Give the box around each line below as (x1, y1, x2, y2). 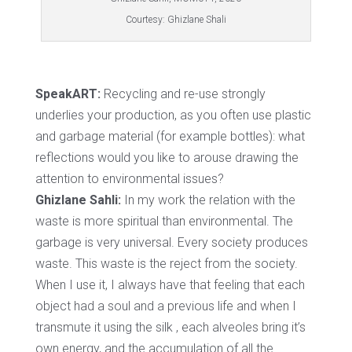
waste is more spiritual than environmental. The (35, 214, 293, 229)
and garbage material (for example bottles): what (35, 129, 305, 145)
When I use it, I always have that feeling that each (35, 277, 305, 293)
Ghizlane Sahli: (35, 192, 121, 208)
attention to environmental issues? (35, 171, 224, 187)
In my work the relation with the (120, 192, 295, 208)
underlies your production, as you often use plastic (35, 108, 311, 123)
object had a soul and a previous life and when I (35, 299, 296, 314)
